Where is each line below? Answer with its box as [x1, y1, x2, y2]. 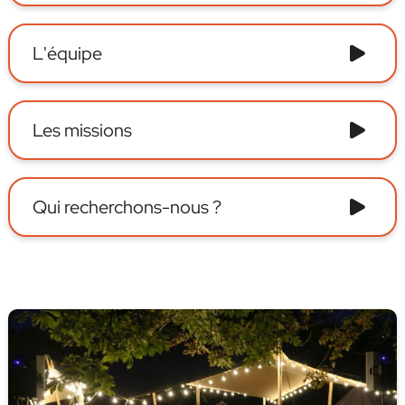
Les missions [32, 118, 132, 143]
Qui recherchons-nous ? [32, 195, 221, 220]
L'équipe [32, 42, 102, 66]
